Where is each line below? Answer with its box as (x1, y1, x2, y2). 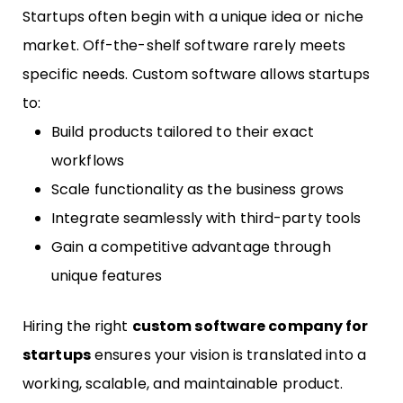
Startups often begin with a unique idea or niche (22, 5, 363, 27)
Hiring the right (22, 315, 132, 336)
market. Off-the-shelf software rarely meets (22, 34, 346, 56)
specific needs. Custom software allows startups (22, 63, 370, 85)
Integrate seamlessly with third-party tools (51, 207, 362, 228)
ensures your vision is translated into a (90, 344, 366, 365)
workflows (51, 149, 124, 171)
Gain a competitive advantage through (51, 236, 331, 257)
